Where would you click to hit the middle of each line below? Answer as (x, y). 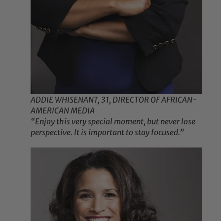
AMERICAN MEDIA (63, 111)
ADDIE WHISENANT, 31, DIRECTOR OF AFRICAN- (114, 100)
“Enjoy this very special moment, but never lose (113, 122)
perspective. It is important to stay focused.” (108, 132)
